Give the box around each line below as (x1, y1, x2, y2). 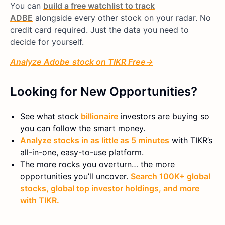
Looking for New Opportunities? (10, 84, 197, 99)
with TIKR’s (169, 135, 212, 145)
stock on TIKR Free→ (72, 56, 153, 67)
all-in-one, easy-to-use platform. (20, 147, 144, 157)
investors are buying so (118, 110, 209, 121)
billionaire (79, 110, 118, 121)
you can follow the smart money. (20, 123, 145, 133)
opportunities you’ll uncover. (20, 171, 131, 181)
